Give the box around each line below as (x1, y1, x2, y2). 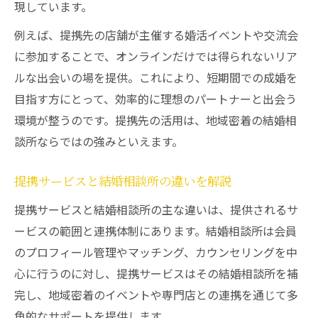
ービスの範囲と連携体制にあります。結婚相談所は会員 (14, 222, 297, 239)
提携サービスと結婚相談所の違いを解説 (14, 174, 231, 190)
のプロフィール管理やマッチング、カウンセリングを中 (14, 243, 297, 261)
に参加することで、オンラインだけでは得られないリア (14, 48, 297, 65)
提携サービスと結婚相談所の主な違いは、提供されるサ (14, 201, 298, 218)
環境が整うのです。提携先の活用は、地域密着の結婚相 (14, 111, 297, 128)
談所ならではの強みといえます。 (14, 133, 183, 150)
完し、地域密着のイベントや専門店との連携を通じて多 (14, 286, 298, 303)
